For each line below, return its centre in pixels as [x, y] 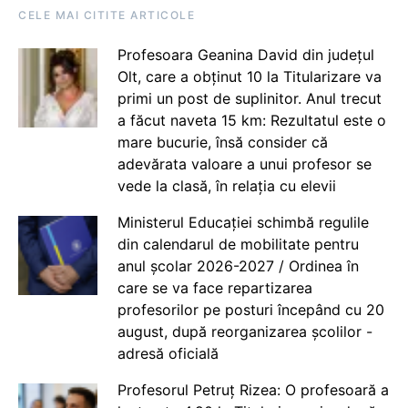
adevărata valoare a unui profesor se [244, 163]
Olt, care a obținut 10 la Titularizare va [249, 76]
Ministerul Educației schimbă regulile [243, 222]
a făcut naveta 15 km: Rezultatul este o [251, 120]
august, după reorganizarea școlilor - [245, 331]
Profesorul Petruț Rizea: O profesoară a [253, 389]
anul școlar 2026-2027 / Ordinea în [238, 265]
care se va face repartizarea [214, 287]
